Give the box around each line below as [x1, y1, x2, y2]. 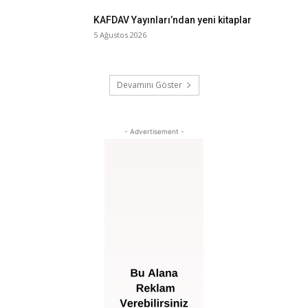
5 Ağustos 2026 [93, 30, 146, 41]
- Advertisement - [124, 127, 184, 136]
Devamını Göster [116, 79, 182, 91]
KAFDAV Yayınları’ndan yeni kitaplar [93, 14, 252, 26]
